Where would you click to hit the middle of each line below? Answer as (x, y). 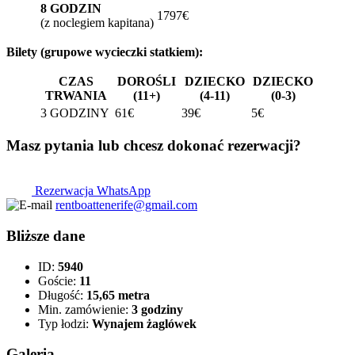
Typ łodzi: (65, 323)
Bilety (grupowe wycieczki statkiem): (105, 52)
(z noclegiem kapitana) (97, 22)
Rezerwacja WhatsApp (91, 191)
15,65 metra (118, 295)
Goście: (59, 281)
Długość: (62, 295)
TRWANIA (76, 95)
